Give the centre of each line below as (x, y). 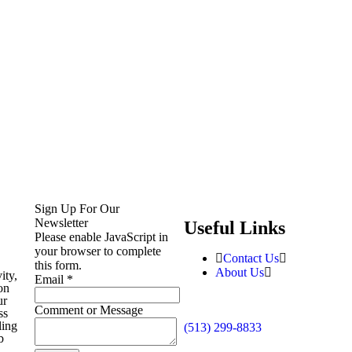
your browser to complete (97, 251)
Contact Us (251, 258)
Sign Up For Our (77, 209)
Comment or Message (88, 310)
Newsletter (61, 223)
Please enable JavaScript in (101, 237)
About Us (239, 273)
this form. (58, 266)
